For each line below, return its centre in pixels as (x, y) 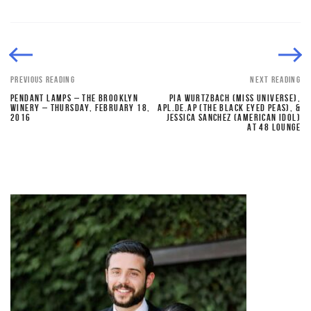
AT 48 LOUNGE (274, 127)
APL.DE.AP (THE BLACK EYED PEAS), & (229, 108)
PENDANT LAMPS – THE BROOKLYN (75, 98)
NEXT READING (275, 80)
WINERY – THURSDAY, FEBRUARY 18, (81, 108)
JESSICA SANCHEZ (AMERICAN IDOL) (233, 118)
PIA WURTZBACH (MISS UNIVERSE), (235, 98)
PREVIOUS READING (43, 80)
